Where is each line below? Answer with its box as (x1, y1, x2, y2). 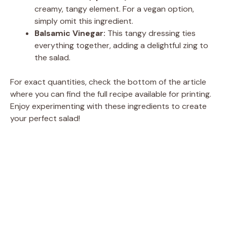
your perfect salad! (10, 112, 80, 124)
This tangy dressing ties (105, 27, 196, 39)
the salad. (34, 52, 70, 63)
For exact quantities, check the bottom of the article (10, 76, 206, 87)
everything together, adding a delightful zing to (34, 40, 208, 51)
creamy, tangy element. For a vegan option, (34, 3, 194, 14)
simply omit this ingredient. (34, 15, 133, 26)
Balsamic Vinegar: (34, 27, 105, 39)
